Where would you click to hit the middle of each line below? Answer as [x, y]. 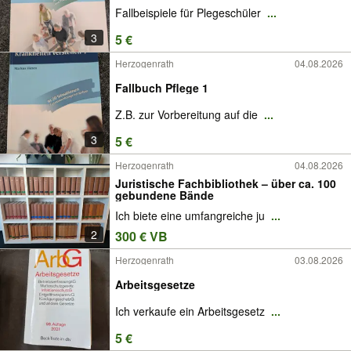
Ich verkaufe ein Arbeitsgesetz [192, 311]
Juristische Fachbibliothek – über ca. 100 [193, 183]
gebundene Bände [165, 195]
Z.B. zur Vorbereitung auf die [188, 115]
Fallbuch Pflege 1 [162, 87]
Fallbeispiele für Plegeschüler [190, 13]
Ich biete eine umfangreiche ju [192, 216]
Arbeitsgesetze [155, 284]
